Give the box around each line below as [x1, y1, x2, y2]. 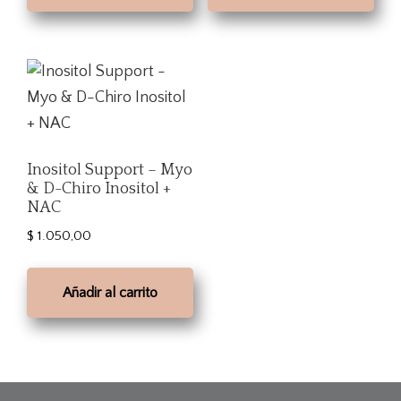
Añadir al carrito [63, 285, 158, 302]
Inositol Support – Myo [27, 161, 192, 180]
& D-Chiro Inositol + [27, 180, 171, 199]
